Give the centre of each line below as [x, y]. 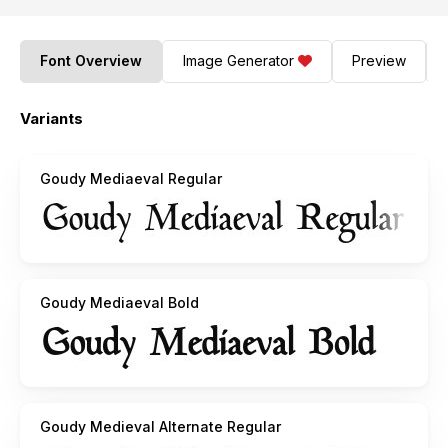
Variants [51, 118]
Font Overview [91, 61]
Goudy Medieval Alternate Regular [160, 426]
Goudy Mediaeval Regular [131, 178]
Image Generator [238, 61]
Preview [378, 61]
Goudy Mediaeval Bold [119, 302]
